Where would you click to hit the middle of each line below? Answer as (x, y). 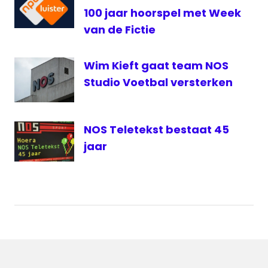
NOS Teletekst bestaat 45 (156, 130)
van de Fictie (120, 30)
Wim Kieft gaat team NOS (156, 66)
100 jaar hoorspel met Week (162, 13)
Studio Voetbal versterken (158, 83)
